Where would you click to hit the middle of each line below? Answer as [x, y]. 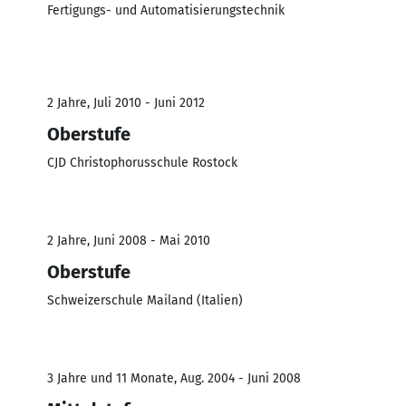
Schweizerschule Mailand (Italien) [145, 300]
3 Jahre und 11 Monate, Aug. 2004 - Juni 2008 [174, 378]
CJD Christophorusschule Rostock [142, 162]
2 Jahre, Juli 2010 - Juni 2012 [126, 102]
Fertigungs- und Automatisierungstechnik [166, 10]
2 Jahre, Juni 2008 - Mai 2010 [129, 240]
